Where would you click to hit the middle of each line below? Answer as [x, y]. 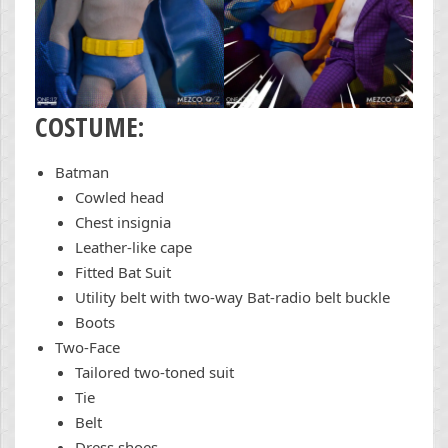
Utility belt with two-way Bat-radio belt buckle [232, 297]
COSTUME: [89, 127]
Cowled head [119, 197]
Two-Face [87, 347]
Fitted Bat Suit [123, 272]
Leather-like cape [133, 247]
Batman [82, 172]
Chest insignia [123, 222]
